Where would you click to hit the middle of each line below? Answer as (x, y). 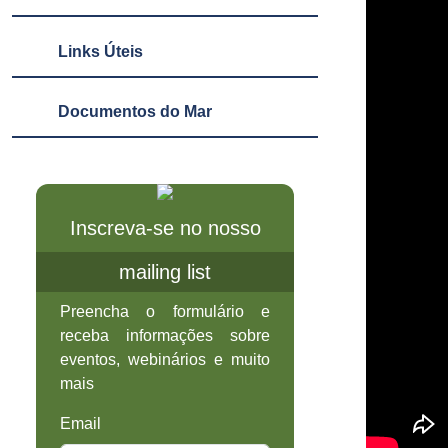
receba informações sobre (165, 336)
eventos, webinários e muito (165, 360)
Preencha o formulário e (165, 312)
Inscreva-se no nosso (165, 228)
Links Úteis (100, 51)
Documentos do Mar (134, 111)
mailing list (165, 272)
